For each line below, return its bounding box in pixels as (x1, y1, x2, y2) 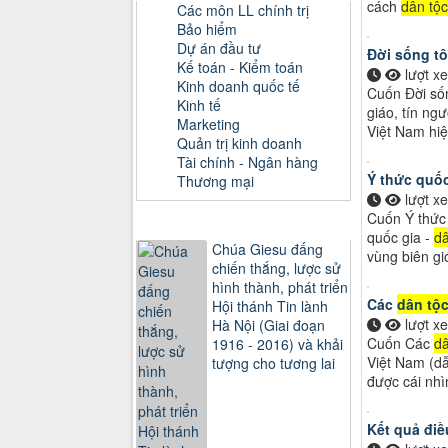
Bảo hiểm (177, 18, 237, 39)
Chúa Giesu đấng (212, 238, 323, 259)
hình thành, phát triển (212, 276, 348, 297)
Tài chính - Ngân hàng (177, 151, 318, 172)
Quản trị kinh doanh (177, 132, 302, 153)
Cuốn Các (366, 333, 434, 354)
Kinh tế (177, 94, 221, 115)
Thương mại (177, 170, 254, 191)
